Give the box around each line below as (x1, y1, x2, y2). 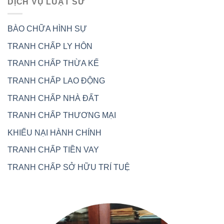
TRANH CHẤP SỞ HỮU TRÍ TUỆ (7, 163, 130, 172)
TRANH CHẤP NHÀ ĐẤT (7, 93, 99, 102)
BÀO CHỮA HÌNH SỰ (7, 24, 87, 33)
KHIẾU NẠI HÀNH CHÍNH (7, 128, 101, 137)
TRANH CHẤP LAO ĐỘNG (7, 76, 105, 85)
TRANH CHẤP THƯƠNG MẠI (7, 111, 116, 120)
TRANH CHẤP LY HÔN (7, 41, 92, 50)
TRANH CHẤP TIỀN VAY (7, 145, 99, 154)
